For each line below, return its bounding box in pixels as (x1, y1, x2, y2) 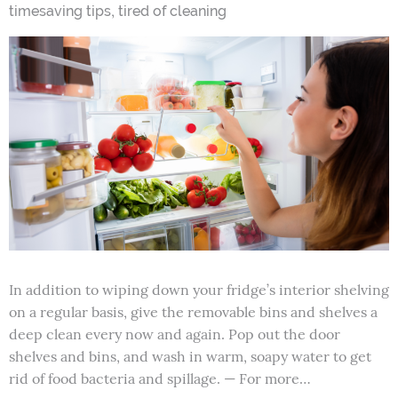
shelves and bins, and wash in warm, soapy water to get (9, 346, 371, 365)
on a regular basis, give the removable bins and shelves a (9, 302, 378, 321)
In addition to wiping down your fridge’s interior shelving (9, 280, 389, 298)
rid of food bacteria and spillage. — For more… (9, 369, 311, 387)
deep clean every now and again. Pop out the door (9, 324, 340, 343)
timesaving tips (9, 3, 111, 20)
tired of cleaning (118, 3, 227, 20)
